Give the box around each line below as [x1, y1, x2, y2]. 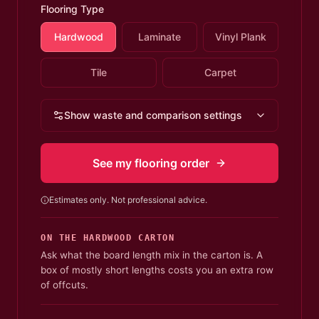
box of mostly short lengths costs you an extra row [41, 264, 273, 276]
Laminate [138, 31, 181, 43]
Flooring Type [41, 3, 104, 15]
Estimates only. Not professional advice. [49, 194, 207, 205]
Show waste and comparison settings [64, 109, 242, 121]
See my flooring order [93, 156, 209, 170]
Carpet [204, 66, 236, 78]
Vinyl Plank [215, 31, 266, 43]
